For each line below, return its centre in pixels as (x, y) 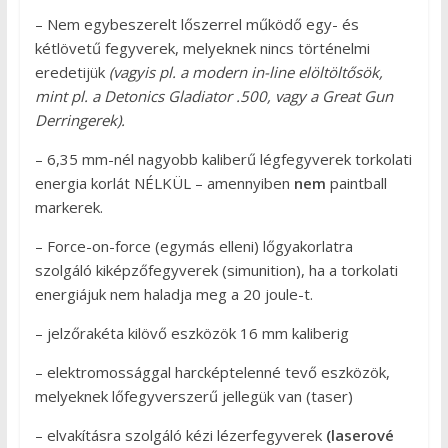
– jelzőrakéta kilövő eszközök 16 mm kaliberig (191, 332)
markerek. (68, 206)
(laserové (359, 434)
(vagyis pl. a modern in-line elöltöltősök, (245, 71)
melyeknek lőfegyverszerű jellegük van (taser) (193, 395)
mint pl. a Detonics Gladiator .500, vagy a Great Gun (213, 95)
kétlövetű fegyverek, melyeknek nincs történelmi (202, 47)
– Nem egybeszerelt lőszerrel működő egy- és (196, 23)
